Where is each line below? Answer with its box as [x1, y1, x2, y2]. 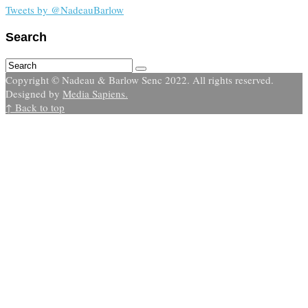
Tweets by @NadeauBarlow [5, 3, 124, 17]
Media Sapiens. [63, 86, 128, 100]
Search [5, 30, 47, 44]
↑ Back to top [5, 100, 65, 114]
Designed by [5, 86, 63, 100]
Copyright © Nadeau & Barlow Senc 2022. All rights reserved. [5, 72, 274, 87]
